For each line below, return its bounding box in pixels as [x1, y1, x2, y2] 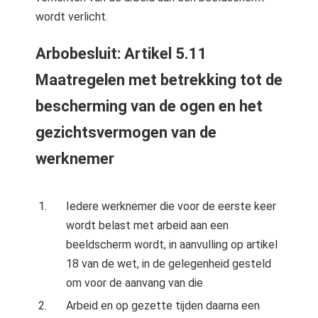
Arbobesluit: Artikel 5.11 [35, 45, 207, 62]
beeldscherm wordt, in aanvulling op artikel [66, 238, 278, 251]
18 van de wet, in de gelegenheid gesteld [66, 257, 272, 270]
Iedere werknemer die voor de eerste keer [66, 199, 277, 213]
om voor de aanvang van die [66, 276, 204, 290]
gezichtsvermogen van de [35, 124, 216, 141]
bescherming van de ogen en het [35, 97, 263, 115]
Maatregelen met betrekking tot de [35, 71, 283, 89]
